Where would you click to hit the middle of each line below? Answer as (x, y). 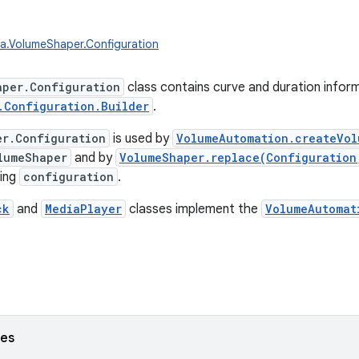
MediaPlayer (83, 209)
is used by (141, 139)
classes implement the (194, 209)
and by (93, 158)
